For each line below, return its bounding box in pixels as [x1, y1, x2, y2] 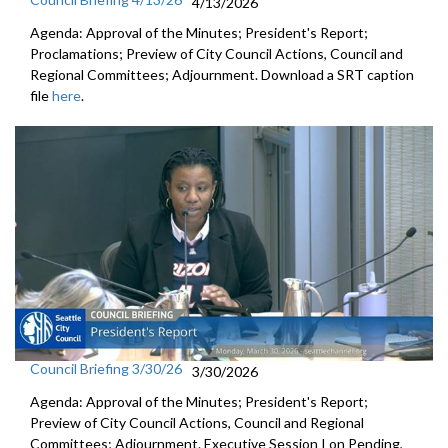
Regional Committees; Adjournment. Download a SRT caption [30, 66, 414, 83]
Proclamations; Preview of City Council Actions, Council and [30, 45, 403, 62]
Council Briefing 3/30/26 [30, 360, 182, 378]
